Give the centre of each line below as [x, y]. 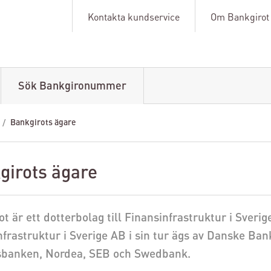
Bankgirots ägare [43, 122]
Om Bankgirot [240, 18]
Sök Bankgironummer [72, 86]
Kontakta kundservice [133, 18]
